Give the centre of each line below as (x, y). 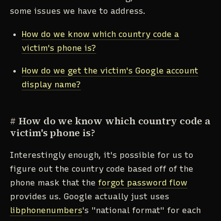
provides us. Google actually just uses (90, 196)
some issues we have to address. (78, 11)
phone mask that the (54, 182)
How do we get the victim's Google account (110, 71)
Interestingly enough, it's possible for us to (102, 155)
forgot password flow (143, 182)
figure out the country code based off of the (102, 168)
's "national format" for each (141, 210)
